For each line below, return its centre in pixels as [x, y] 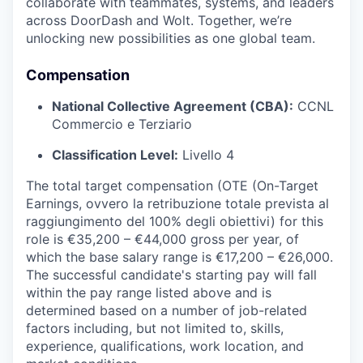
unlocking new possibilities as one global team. [171, 38]
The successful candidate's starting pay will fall [171, 274]
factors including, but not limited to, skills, [155, 328]
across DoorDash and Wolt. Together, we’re [159, 20]
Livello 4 [206, 154]
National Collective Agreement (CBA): [173, 106]
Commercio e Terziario [122, 124]
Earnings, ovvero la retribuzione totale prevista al [177, 203]
